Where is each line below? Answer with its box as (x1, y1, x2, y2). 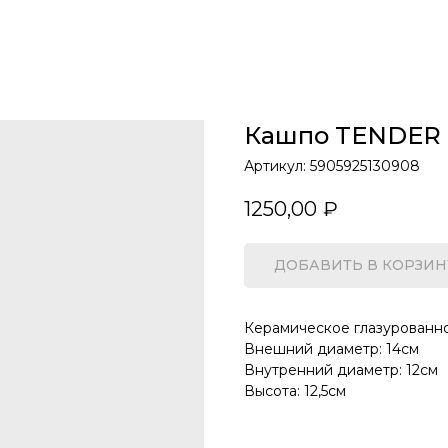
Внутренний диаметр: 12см (244, 361, 438, 380)
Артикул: (244, 157, 310, 175)
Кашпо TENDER (244, 121, 441, 150)
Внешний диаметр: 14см (244, 340, 419, 359)
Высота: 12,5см (244, 382, 346, 401)
